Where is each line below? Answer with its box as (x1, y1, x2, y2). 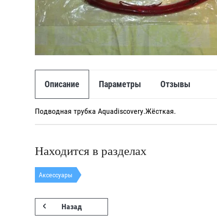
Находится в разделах (35, 144, 147, 157)
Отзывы (160, 78, 190, 89)
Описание (45, 78, 79, 89)
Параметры (99, 78, 141, 89)
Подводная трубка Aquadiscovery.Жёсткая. (35, 106, 176, 116)
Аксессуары (39, 170, 73, 179)
